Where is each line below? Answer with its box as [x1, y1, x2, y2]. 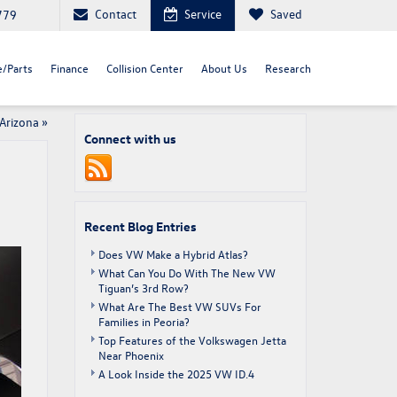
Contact [95, 5, 136, 22]
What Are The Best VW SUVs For [97, 299, 261, 314]
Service [184, 5, 222, 22]
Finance [51, 59, 89, 75]
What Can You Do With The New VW [97, 265, 276, 280]
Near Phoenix [97, 347, 164, 362]
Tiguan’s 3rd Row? [97, 280, 189, 295]
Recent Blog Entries [83, 218, 197, 235]
